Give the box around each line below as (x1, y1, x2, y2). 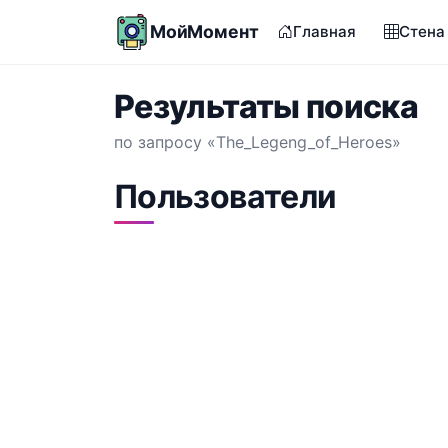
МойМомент (150, 21, 259, 42)
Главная (293, 22, 357, 41)
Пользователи (114, 177, 337, 216)
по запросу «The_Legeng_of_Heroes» (114, 132, 401, 152)
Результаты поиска (114, 87, 419, 126)
